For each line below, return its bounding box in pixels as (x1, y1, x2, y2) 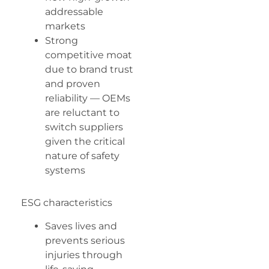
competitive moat (45, 49, 132, 61)
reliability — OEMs (45, 92, 130, 104)
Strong (45, 35, 78, 47)
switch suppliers (45, 121, 123, 133)
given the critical (45, 136, 125, 148)
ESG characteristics (21, 197, 112, 209)
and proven (45, 78, 100, 90)
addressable (45, 6, 103, 18)
